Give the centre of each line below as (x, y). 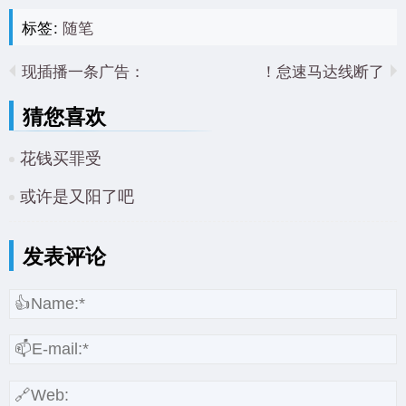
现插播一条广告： (83, 70)
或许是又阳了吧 (77, 194)
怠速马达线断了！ (330, 70)
